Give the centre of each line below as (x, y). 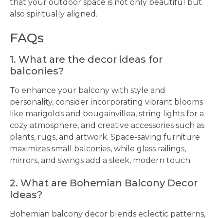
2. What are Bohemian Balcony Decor (104, 183)
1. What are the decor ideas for (86, 59)
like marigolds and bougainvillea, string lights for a (107, 114)
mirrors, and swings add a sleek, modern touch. (101, 160)
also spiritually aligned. (54, 14)
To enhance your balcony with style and (88, 90)
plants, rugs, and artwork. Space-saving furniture (105, 137)
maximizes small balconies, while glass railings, (98, 149)
